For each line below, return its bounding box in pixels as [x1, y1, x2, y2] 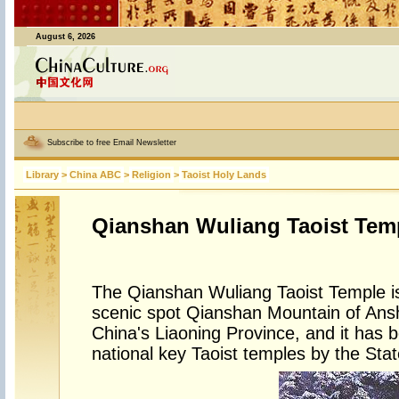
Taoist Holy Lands [181, 169, 266, 180]
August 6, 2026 [35, 32, 95, 41]
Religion [131, 169, 171, 180]
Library [25, 169, 59, 180]
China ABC [69, 169, 121, 180]
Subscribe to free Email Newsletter [46, 138, 176, 148]
